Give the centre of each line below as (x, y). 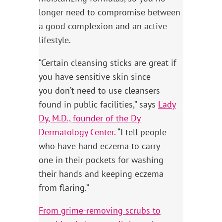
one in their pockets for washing (101, 160)
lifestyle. (55, 40)
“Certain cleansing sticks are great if (108, 63)
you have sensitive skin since (95, 77)
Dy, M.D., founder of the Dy (90, 118)
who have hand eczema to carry (99, 146)
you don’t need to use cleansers (99, 90)
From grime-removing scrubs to (100, 210)
